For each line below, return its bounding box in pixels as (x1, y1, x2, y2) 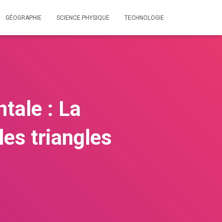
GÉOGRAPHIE (5, 14, 42, 21)
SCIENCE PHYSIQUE (56, 14, 110, 21)
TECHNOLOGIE (124, 14, 164, 21)
